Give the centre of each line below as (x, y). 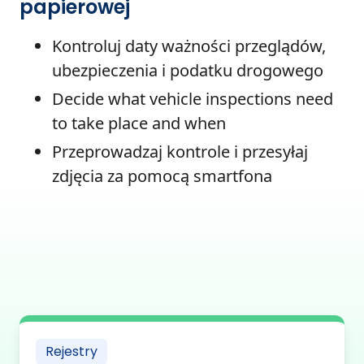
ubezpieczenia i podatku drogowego (188, 71)
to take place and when (139, 123)
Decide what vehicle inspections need (193, 99)
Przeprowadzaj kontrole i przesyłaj (180, 152)
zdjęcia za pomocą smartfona (162, 176)
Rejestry (71, 352)
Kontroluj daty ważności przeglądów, (189, 46)
